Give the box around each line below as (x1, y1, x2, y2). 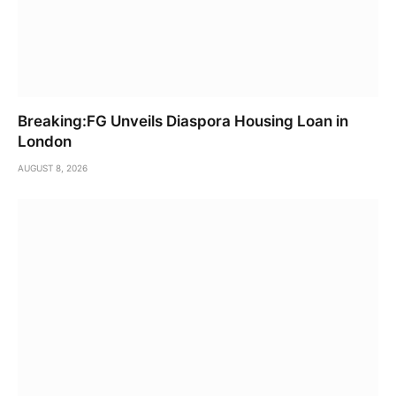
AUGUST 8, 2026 (18, 163, 88, 174)
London (18, 133, 72, 151)
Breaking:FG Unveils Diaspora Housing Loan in (18, 112, 348, 131)
